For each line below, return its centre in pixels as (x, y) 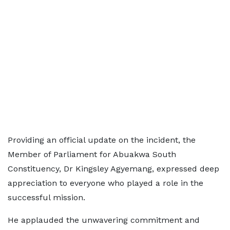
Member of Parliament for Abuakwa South (92, 154)
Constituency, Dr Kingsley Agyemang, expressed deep (113, 169)
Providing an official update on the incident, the (102, 140)
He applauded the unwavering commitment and (104, 220)
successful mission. (46, 197)
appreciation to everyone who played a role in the (106, 183)
